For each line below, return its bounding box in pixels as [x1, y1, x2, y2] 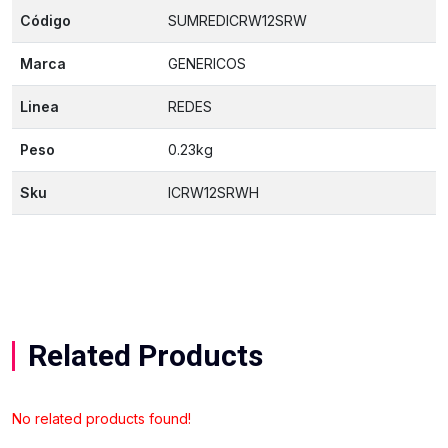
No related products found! [12, 410, 191, 427]
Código [20, 12, 71, 29]
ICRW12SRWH [168, 184, 259, 201]
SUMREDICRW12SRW [168, 12, 307, 29]
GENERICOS [168, 55, 246, 72]
